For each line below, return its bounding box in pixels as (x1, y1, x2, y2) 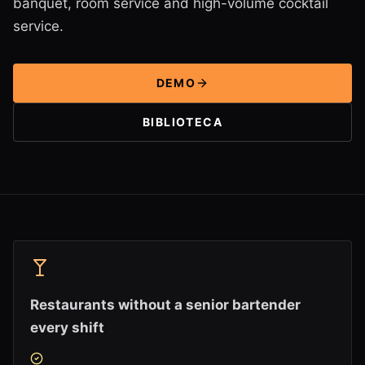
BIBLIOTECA (143, 115, 222, 129)
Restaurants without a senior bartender (30, 297, 301, 313)
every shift (30, 319, 104, 336)
